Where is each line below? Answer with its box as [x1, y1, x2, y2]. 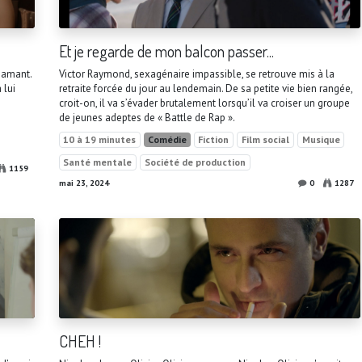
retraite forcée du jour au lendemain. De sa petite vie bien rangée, [58, 82, 352, 96]
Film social [242, 133, 290, 146]
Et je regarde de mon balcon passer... [58, 40, 274, 62]
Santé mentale [63, 156, 133, 169]
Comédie [147, 133, 187, 146]
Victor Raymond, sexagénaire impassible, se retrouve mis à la [58, 67, 335, 82]
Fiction [198, 133, 229, 146]
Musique [301, 133, 340, 146]
